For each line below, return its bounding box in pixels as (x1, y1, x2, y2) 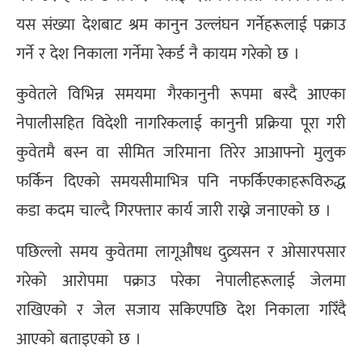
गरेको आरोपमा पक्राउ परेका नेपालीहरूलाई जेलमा (16, 271, 346, 289)
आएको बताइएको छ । (16, 329, 141, 347)
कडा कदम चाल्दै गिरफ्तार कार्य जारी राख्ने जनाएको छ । (16, 201, 331, 220)
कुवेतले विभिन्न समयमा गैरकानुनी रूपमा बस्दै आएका (16, 85, 346, 103)
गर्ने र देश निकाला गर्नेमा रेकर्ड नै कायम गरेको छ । (16, 44, 300, 62)
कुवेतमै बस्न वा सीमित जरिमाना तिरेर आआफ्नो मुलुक (16, 143, 346, 162)
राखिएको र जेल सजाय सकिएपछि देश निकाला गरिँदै (16, 300, 346, 318)
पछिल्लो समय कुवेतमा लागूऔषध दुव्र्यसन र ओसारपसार (16, 242, 346, 260)
